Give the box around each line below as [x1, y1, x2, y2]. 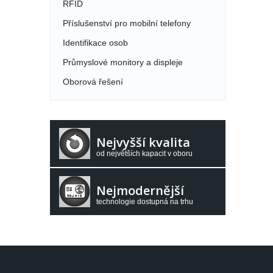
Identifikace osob [63, 38, 128, 48]
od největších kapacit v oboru [96, 149, 193, 158]
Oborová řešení [63, 77, 123, 87]
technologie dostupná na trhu [96, 197, 193, 206]
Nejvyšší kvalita [96, 134, 190, 151]
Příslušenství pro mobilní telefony [63, 18, 191, 28]
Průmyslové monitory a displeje [63, 57, 183, 67]
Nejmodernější [96, 182, 184, 199]
